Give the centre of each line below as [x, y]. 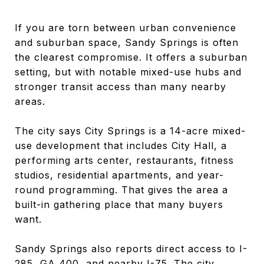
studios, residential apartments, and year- [119, 175]
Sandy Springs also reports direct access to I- [131, 248]
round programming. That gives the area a [121, 189]
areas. [30, 101]
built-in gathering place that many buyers [119, 204]
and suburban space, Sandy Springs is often [127, 42]
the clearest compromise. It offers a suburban [131, 57]
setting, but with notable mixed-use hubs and [128, 72]
